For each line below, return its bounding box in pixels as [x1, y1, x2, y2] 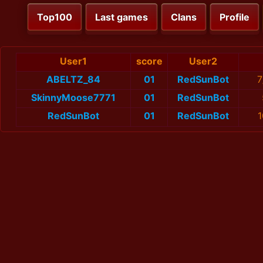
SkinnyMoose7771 [31, 92, 116, 104]
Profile [220, 11, 249, 23]
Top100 [37, 11, 72, 23]
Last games [95, 11, 148, 23]
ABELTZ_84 [46, 73, 100, 86]
